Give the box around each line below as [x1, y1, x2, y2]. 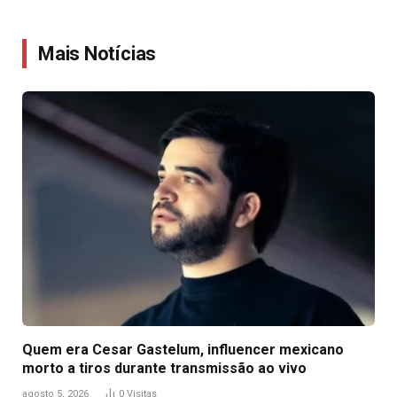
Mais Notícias [38, 42, 157, 65]
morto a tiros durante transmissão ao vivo [22, 360, 307, 378]
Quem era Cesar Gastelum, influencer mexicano [22, 341, 344, 359]
